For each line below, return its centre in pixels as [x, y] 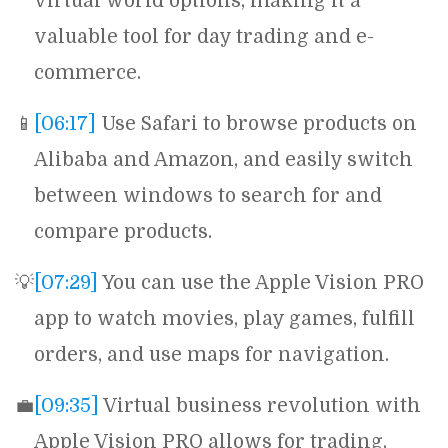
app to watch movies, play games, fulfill [224, 319]
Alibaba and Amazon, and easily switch [223, 160]
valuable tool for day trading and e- [204, 37]
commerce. [87, 73]
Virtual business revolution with [260, 406]
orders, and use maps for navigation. [211, 355]
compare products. [123, 232]
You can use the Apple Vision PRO [261, 283]
